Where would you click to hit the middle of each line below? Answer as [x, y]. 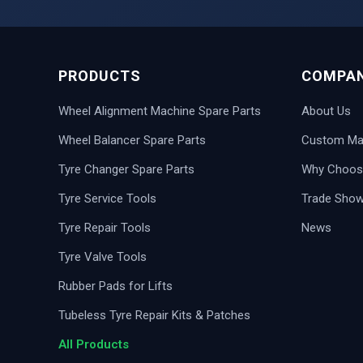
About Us [326, 111]
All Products [94, 345]
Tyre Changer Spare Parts [126, 170]
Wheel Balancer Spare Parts [132, 141]
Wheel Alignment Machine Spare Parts [160, 111]
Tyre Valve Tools [102, 257]
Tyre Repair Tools [105, 228]
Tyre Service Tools [107, 199]
